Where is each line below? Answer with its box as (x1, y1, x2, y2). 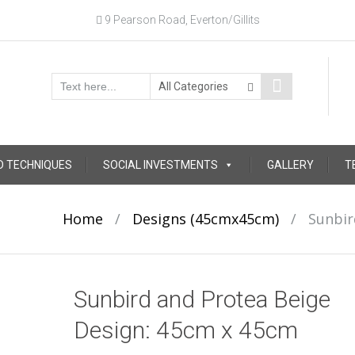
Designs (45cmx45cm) (132, 209, 279, 228)
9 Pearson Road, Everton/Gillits (101, 13, 260, 26)
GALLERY (267, 158, 314, 171)
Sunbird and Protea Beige (73, 285, 330, 313)
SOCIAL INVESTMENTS (103, 158, 218, 171)
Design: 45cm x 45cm (73, 316, 298, 344)
